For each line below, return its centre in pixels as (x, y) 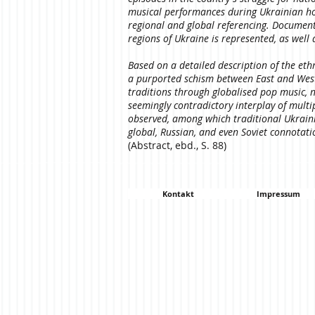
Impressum (278, 194)
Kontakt (178, 194)
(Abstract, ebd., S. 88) (177, 145)
